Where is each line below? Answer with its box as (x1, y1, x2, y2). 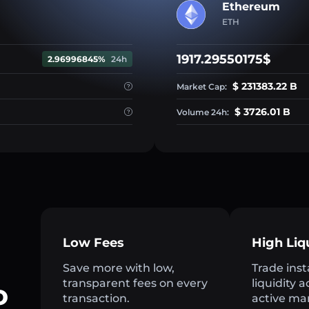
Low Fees (63, 235, 124, 251)
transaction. (63, 292, 130, 306)
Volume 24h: (177, 107, 231, 118)
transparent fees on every (63, 277, 208, 290)
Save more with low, (63, 261, 175, 275)
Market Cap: (177, 81, 229, 92)
